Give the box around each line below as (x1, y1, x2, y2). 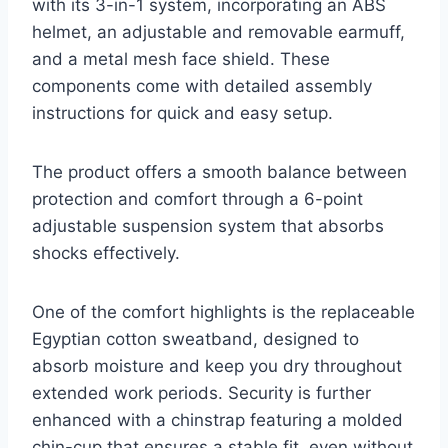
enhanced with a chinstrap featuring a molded (32, 409, 403, 430)
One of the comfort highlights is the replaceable (32, 301, 415, 322)
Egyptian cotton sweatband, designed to (32, 328, 359, 349)
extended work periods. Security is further (32, 382, 371, 403)
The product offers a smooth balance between (32, 161, 407, 182)
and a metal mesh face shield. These (32, 48, 330, 69)
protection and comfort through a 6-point (32, 188, 363, 209)
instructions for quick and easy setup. (32, 102, 333, 123)
